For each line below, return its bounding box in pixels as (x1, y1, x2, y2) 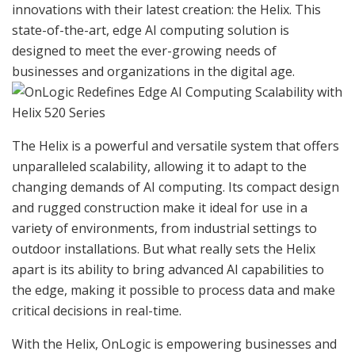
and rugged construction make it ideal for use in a (12, 199, 307, 217)
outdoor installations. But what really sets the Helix (12, 240, 315, 258)
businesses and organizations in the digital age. (12, 63, 295, 81)
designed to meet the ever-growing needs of (12, 42, 277, 60)
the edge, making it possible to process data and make (12, 281, 335, 300)
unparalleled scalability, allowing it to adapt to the (12, 158, 307, 176)
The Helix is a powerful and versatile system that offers (12, 137, 339, 155)
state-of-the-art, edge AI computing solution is (12, 21, 289, 40)
